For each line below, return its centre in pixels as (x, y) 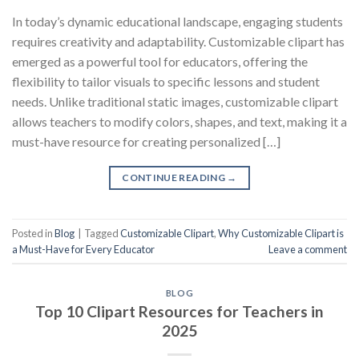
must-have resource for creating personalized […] (146, 142)
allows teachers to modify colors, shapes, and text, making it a (179, 122)
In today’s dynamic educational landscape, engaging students (177, 22)
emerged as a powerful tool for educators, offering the (160, 62)
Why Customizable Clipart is (281, 233)
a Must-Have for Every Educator (83, 249)
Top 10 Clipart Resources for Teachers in (179, 311)
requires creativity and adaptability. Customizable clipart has (178, 42)
